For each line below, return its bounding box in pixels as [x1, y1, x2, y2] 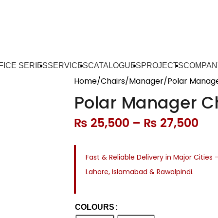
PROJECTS [141, 61, 183, 70]
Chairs [101, 75, 125, 87]
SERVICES [47, 61, 88, 70]
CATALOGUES [88, 61, 141, 70]
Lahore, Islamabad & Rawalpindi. [86, 167, 194, 177]
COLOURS [75, 203, 114, 212]
